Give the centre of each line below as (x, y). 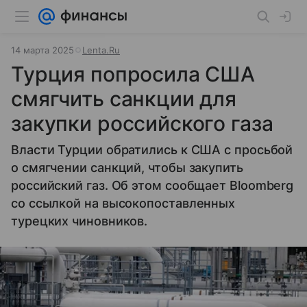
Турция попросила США (133, 74)
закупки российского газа (142, 123)
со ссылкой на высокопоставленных (123, 203)
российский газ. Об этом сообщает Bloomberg (152, 185)
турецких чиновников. (79, 221)
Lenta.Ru (101, 50)
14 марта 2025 (42, 50)
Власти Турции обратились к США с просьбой (152, 150)
